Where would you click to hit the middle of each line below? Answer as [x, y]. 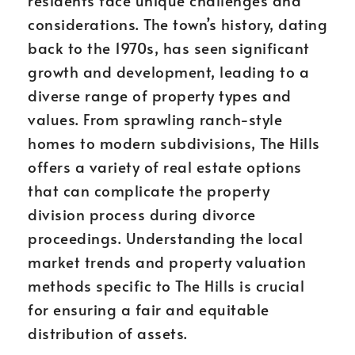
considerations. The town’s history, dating [177, 24]
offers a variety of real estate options [165, 166]
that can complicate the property [149, 190]
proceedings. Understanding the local [165, 238]
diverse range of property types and [160, 95]
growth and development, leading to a [168, 71]
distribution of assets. [108, 333]
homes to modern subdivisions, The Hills [174, 143]
